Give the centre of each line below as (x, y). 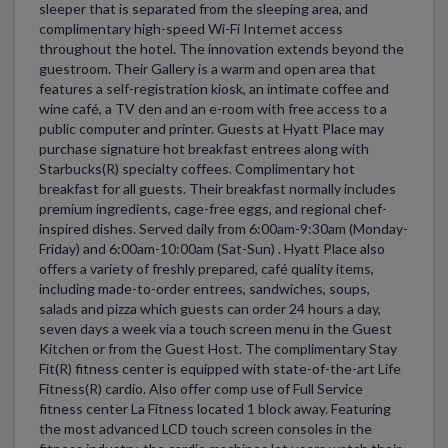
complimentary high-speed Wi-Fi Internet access (191, 28)
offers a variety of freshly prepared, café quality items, (206, 268)
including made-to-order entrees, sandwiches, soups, (204, 288)
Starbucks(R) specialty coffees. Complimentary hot (197, 168)
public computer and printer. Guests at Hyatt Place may (211, 128)
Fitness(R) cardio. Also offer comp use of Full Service (201, 388)
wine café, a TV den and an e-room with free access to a (213, 108)
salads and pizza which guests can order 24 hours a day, (210, 308)
